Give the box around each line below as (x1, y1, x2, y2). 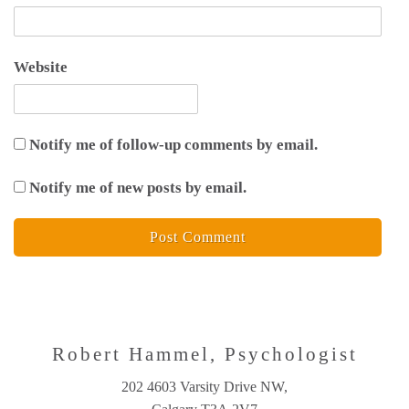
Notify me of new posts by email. (29, 178, 246, 196)
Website (14, 58, 68, 76)
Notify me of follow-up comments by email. (29, 135, 318, 153)
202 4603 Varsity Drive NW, (121, 378, 288, 394)
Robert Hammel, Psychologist (51, 342, 358, 365)
